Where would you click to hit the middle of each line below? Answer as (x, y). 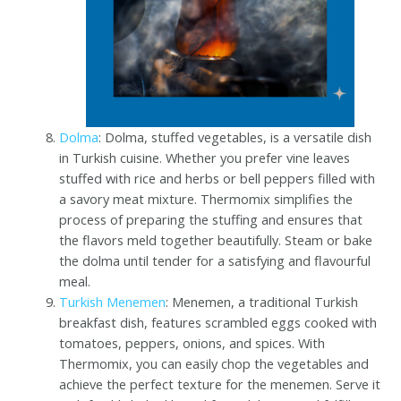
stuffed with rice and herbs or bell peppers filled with (218, 178)
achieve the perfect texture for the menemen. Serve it (220, 384)
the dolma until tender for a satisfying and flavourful (215, 260)
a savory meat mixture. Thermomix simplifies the (206, 198)
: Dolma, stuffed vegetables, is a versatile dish (235, 137)
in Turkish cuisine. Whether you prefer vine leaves (205, 157)
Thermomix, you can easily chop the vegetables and (214, 363)
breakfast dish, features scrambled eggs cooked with (218, 322)
